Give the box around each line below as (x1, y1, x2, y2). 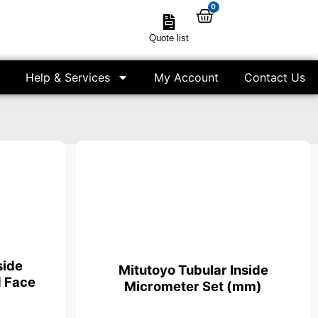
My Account (154, 70, 219, 85)
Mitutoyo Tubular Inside (118, 262, 268, 278)
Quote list (148, 33, 189, 44)
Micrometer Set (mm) (124, 278, 263, 295)
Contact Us (244, 70, 305, 85)
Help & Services (26, 70, 110, 85)
